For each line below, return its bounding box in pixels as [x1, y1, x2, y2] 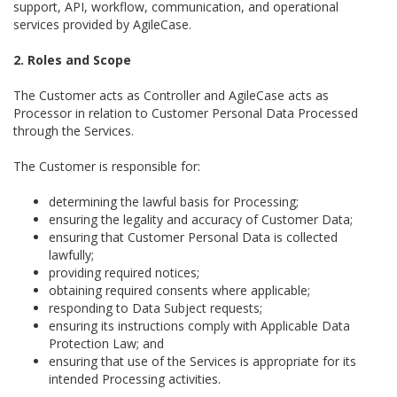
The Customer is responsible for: [13, 158, 200, 175]
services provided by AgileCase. [13, 16, 191, 33]
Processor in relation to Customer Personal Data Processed [13, 105, 358, 121]
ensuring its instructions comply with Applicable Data [49, 317, 350, 334]
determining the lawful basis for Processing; [49, 193, 299, 210]
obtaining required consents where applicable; [49, 282, 310, 299]
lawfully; [49, 246, 94, 263]
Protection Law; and [49, 335, 164, 352]
